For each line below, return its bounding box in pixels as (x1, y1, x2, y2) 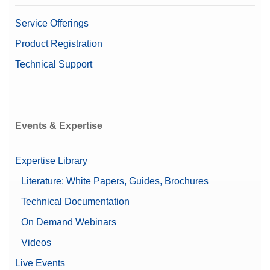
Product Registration (15, 39, 102, 49)
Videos (21, 237, 51, 248)
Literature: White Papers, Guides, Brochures (21, 176, 209, 187)
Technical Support (15, 59, 92, 70)
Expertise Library (15, 155, 87, 166)
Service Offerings (15, 18, 89, 29)
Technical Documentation (21, 196, 130, 207)
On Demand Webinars (21, 217, 116, 228)
